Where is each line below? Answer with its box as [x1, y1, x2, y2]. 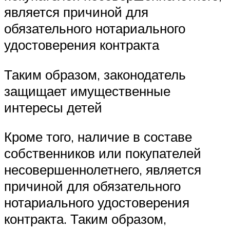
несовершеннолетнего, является [4, 161, 201, 178]
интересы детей [4, 99, 102, 116]
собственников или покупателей [4, 145, 201, 162]
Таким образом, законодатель [4, 66, 186, 83]
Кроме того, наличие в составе [4, 128, 192, 145]
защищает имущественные [4, 82, 170, 99]
